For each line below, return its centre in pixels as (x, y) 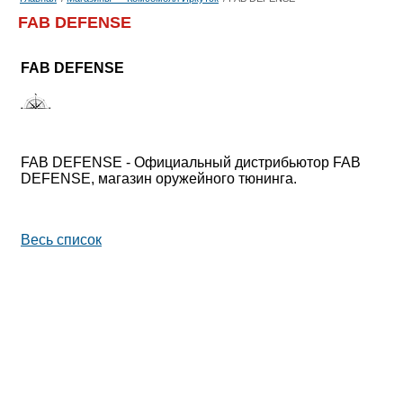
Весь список (61, 240)
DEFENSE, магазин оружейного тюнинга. (159, 179)
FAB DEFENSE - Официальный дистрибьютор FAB (191, 163)
